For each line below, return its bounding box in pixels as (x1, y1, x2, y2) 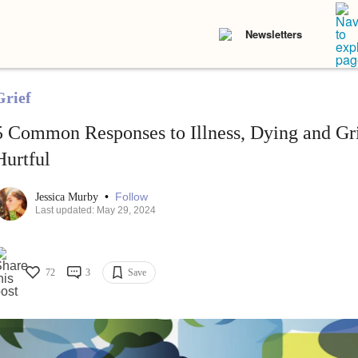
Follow (114, 190, 148, 204)
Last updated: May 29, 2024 (34, 205, 156, 217)
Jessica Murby (34, 191, 101, 204)
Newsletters (245, 26, 302, 42)
